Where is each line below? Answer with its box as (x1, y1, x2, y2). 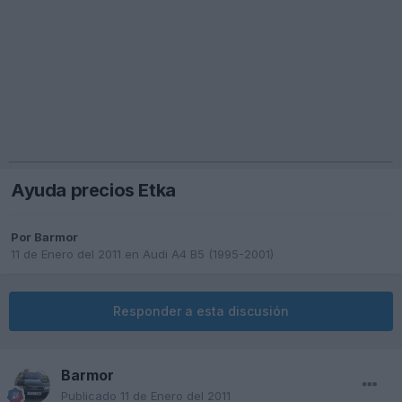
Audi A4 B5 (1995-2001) (143, 247, 274, 262)
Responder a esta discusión (113, 303, 289, 319)
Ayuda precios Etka (11, 179, 176, 202)
